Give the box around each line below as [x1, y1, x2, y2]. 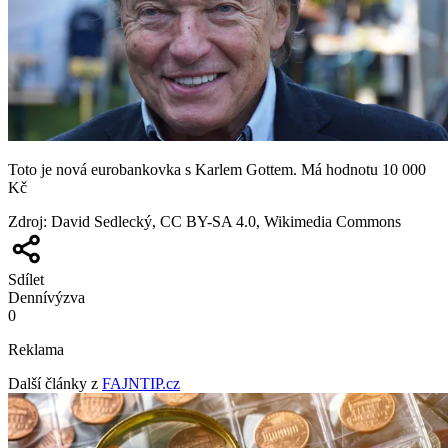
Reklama [8, 341, 64, 359]
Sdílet [8, 271, 44, 289]
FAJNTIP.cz [102, 375, 180, 393]
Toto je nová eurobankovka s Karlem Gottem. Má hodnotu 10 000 [8, 161, 426, 179]
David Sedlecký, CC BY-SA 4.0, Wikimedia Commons [51, 213, 401, 231]
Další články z [8, 375, 98, 393]
